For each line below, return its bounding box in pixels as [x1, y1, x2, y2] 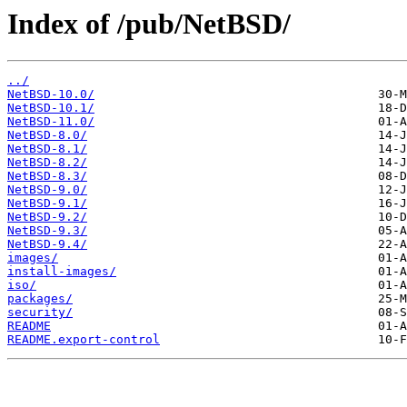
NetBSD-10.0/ [7, 87, 94, 102]
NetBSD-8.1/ [7, 142, 87, 156]
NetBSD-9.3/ [7, 223, 87, 238]
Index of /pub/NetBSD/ [7, 7, 291, 40]
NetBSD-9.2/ [7, 210, 87, 224]
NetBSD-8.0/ [7, 128, 87, 143]
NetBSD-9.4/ [7, 237, 87, 252]
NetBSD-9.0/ [7, 183, 87, 197]
